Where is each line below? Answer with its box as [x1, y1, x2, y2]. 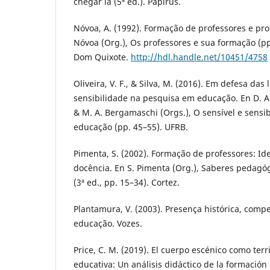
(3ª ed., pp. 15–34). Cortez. [74, 176, 180, 188]
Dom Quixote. [74, 51, 131, 63]
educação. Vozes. [74, 217, 142, 229]
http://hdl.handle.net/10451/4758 [131, 51, 268, 63]
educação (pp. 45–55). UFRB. [74, 121, 188, 133]
